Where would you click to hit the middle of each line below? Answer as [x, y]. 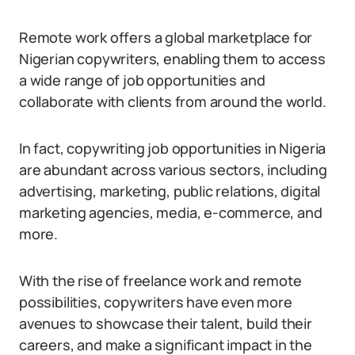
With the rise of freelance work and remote [160, 281]
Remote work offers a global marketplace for [166, 37]
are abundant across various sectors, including [173, 170]
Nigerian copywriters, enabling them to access [172, 59]
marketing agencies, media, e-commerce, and [171, 212]
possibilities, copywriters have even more [156, 302]
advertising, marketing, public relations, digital [170, 191]
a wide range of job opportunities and [142, 80]
